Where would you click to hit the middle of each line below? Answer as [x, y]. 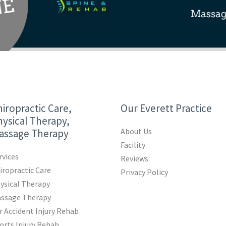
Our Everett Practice [166, 108]
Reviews [135, 159]
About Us [136, 131]
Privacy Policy [145, 172]
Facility [133, 145]
